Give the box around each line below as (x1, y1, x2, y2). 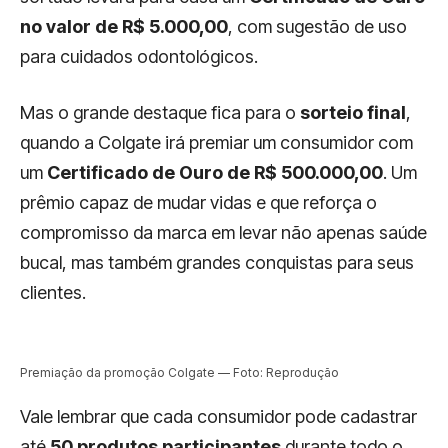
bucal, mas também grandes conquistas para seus (20, 251, 414, 273)
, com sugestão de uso (228, 15, 407, 37)
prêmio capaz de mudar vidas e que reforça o (20, 191, 377, 213)
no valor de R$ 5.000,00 (20, 15, 228, 37)
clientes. (20, 281, 86, 303)
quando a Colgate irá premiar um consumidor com (20, 131, 413, 153)
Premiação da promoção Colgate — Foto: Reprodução (20, 364, 339, 380)
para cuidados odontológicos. (20, 45, 258, 67)
